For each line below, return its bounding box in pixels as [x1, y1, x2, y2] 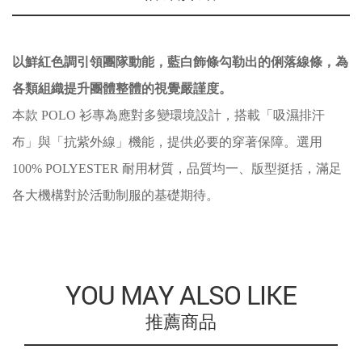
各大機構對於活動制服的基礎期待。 [12, 188, 219, 202]
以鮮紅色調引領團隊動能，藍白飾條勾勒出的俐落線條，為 [12, 55, 348, 69]
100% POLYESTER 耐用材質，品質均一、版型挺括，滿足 [12, 162, 342, 175]
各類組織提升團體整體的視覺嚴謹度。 [12, 82, 232, 95]
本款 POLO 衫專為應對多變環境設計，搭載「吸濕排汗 [12, 108, 325, 122]
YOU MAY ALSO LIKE [65, 277, 297, 313]
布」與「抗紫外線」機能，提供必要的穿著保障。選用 [12, 135, 322, 149]
